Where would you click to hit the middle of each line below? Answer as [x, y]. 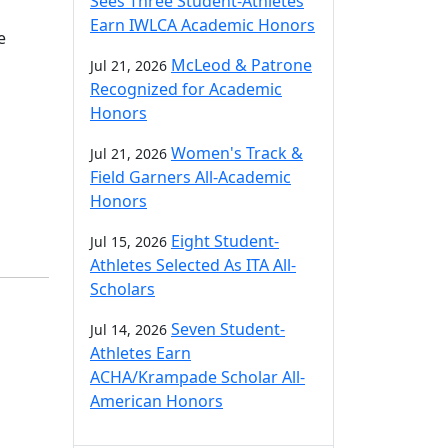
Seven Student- [228, 329]
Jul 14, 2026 [128, 329]
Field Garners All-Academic [190, 177]
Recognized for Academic [186, 89]
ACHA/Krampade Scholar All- [197, 377]
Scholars [122, 289]
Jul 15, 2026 [128, 241]
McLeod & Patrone [241, 65]
